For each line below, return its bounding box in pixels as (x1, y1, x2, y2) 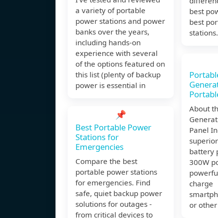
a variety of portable (75, 5, 145, 16)
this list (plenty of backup (75, 70, 161, 80)
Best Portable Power (75, 122, 151, 133)
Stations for (75, 131, 119, 143)
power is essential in (75, 80, 145, 91)
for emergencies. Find (75, 178, 150, 188)
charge (189, 179, 213, 189)
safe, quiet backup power (75, 188, 162, 199)
